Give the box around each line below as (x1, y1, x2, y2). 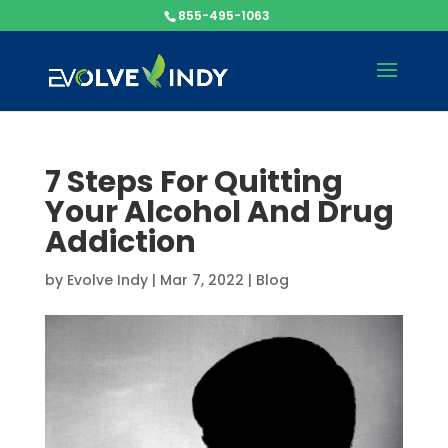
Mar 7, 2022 (159, 270, 244, 290)
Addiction (44, 221, 196, 263)
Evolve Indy (66, 270, 148, 290)
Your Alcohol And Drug (44, 191, 394, 233)
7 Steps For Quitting (44, 161, 343, 203)
